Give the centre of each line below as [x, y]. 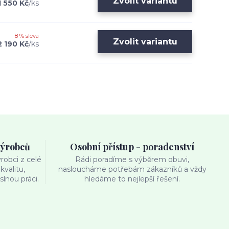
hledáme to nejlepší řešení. [132, 179]
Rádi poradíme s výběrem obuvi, [132, 159]
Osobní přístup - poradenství [132, 147]
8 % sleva [27, 36]
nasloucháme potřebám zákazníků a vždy [132, 169]
